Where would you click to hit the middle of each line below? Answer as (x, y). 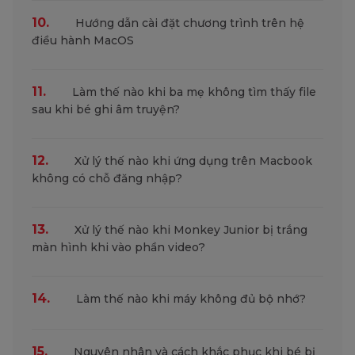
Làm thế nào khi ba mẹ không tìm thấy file (193, 92)
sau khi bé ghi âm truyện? (106, 109)
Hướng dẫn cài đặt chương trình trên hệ (188, 23)
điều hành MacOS (83, 40)
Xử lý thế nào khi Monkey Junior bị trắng (189, 230)
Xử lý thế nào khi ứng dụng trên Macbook (192, 161)
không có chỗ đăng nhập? (107, 178)
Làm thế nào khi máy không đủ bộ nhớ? (189, 299)
